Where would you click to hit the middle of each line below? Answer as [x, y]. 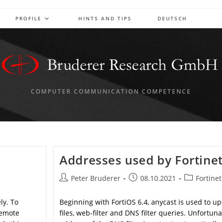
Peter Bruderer [96, 178]
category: [199, 188]
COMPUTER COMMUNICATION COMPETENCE [111, 91]
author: [71, 188]
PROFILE [28, 18]
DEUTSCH [172, 18]
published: [146, 188]
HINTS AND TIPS [105, 18]
